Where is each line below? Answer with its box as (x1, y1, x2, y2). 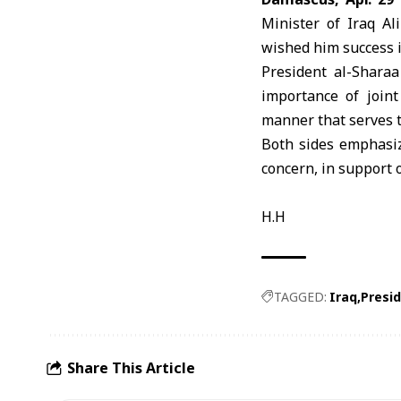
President (261, 62, 335, 81)
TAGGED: (274, 288, 327, 305)
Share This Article (67, 357, 195, 378)
